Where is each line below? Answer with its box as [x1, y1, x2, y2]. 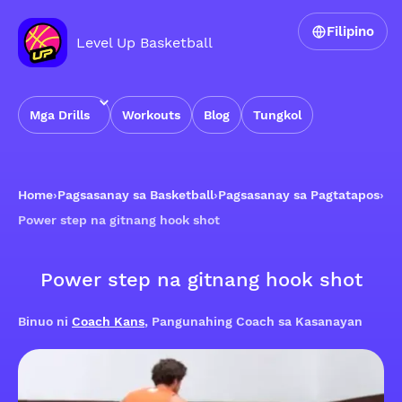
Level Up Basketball [76, 33, 213, 51]
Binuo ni [18, 314, 72, 328]
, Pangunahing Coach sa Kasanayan [144, 314, 363, 328]
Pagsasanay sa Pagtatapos [218, 188, 380, 202]
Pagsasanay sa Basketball [57, 188, 214, 202]
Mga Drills [30, 108, 90, 122]
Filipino [327, 23, 374, 39]
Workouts [122, 108, 180, 122]
